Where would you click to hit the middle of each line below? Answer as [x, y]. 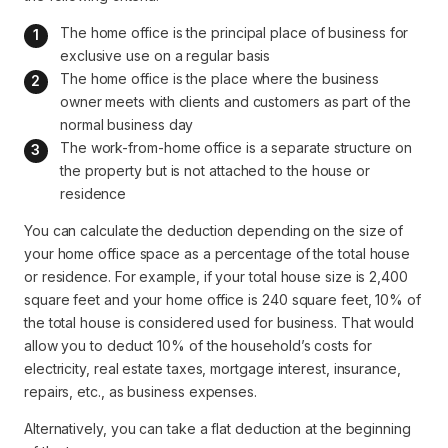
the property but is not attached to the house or [217, 170]
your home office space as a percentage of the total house [217, 253]
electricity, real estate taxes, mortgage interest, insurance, [212, 368]
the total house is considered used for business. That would [219, 322]
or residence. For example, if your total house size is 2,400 [216, 276]
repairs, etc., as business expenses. [140, 391]
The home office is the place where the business [221, 78]
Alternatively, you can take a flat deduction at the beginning [217, 428]
